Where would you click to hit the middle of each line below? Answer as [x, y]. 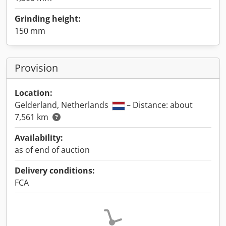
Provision [36, 68]
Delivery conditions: [55, 171]
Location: [34, 93]
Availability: [39, 138]
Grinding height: [48, 19]
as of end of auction [52, 150]
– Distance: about [159, 105]
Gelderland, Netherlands [63, 105]
